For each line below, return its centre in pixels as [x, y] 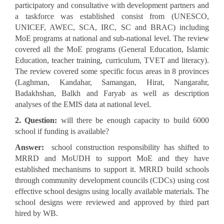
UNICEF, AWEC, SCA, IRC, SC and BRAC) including [112, 27]
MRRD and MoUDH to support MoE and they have [112, 158]
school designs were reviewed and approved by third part [112, 202]
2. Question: [38, 120]
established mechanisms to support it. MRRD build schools [112, 169]
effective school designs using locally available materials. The [112, 191]
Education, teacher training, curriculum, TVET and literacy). [112, 60]
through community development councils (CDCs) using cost [112, 180]
